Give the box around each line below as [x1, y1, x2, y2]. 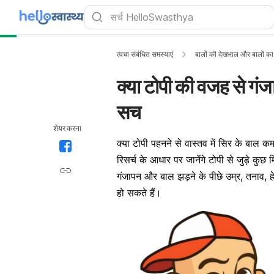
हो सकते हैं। [117, 187, 161, 199]
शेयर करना [53, 124, 81, 133]
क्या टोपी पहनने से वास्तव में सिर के [117, 137, 245, 149]
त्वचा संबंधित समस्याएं [117, 50, 173, 59]
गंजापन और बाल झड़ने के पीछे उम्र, [117, 170, 246, 182]
